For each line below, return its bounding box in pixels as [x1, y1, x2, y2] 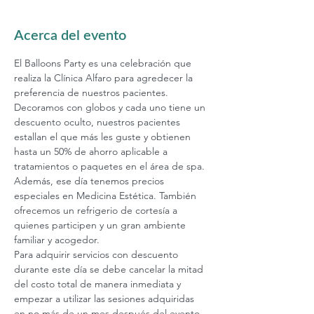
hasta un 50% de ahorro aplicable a [14, 145, 170, 158]
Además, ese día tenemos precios [14, 175, 167, 187]
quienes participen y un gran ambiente [14, 219, 189, 231]
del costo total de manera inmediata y [14, 278, 184, 290]
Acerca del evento [14, 29, 126, 43]
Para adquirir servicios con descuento [14, 248, 181, 261]
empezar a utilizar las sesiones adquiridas [14, 292, 197, 305]
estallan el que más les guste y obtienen [14, 130, 193, 143]
